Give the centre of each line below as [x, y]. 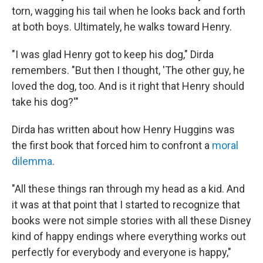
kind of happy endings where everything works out [129, 236]
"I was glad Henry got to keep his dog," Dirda [113, 54]
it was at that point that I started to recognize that [126, 205]
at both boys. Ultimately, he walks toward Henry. [122, 27]
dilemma [32, 161]
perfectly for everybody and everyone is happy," [122, 252]
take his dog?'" [45, 102]
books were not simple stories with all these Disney [131, 220]
